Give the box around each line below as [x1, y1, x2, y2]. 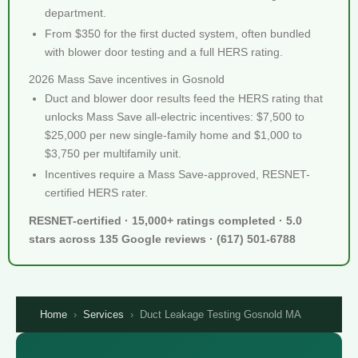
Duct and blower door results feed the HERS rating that [45, 92, 323, 105]
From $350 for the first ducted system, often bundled [45, 27, 311, 40]
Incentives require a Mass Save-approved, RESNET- [45, 168, 310, 181]
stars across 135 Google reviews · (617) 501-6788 [29, 233, 296, 245]
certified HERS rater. [45, 186, 148, 199]
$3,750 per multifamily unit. [45, 147, 181, 160]
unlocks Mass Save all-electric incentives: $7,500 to [45, 110, 304, 123]
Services [83, 308, 124, 320]
